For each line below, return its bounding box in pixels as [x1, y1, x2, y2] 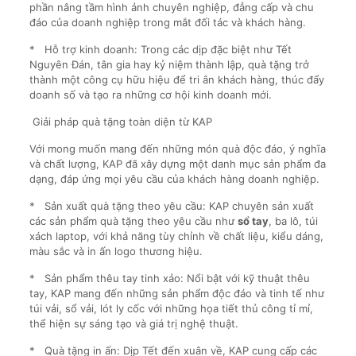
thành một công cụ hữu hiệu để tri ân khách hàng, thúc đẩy [29, 73, 324, 86]
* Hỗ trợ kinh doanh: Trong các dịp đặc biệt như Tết [29, 43, 292, 56]
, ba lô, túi [268, 215, 318, 227]
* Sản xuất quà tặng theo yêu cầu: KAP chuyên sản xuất [29, 199, 314, 212]
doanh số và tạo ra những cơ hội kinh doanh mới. [29, 88, 272, 101]
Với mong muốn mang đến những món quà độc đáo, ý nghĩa [29, 142, 326, 155]
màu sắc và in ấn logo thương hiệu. [29, 245, 203, 257]
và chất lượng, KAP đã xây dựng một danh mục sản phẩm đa [29, 157, 326, 170]
